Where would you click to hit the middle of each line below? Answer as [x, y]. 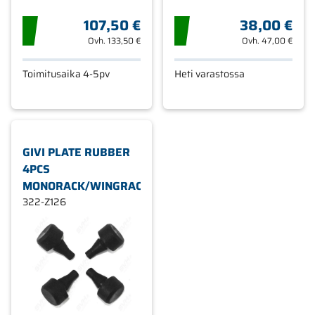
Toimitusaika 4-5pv [66, 73]
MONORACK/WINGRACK [86, 186]
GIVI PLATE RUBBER [76, 152]
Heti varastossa [210, 73]
